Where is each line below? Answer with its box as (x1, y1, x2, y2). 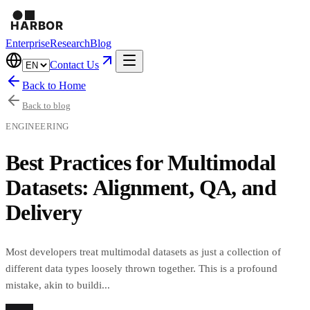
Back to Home (22, 80, 86, 91)
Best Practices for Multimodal (6, 150, 276, 176)
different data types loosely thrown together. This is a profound (6, 262, 277, 274)
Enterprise (6, 37, 50, 49)
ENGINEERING (6, 121, 69, 131)
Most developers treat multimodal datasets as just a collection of (6, 246, 281, 257)
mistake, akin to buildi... (6, 279, 110, 291)
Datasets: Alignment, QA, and (6, 175, 277, 201)
